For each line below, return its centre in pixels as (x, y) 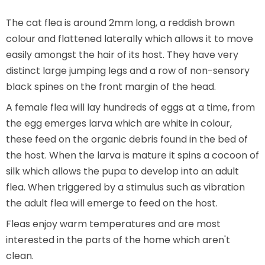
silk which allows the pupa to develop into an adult (122, 171)
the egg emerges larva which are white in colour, (119, 123)
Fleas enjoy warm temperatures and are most (113, 224)
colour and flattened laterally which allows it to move (130, 38)
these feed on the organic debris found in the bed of (127, 139)
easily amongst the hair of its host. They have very (122, 54)
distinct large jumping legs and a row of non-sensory (128, 70)
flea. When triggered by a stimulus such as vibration (125, 187)
